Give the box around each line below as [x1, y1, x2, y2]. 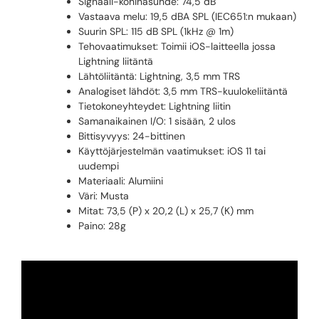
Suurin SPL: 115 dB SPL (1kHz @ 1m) [78, 25, 234, 38]
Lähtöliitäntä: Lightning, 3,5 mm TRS [78, 70, 240, 83]
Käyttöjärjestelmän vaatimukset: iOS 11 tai [78, 145, 266, 158]
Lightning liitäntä [78, 55, 153, 68]
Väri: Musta [78, 189, 129, 203]
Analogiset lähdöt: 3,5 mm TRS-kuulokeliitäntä [78, 85, 288, 98]
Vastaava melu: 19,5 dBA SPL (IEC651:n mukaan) [78, 10, 296, 23]
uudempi [78, 159, 119, 173]
